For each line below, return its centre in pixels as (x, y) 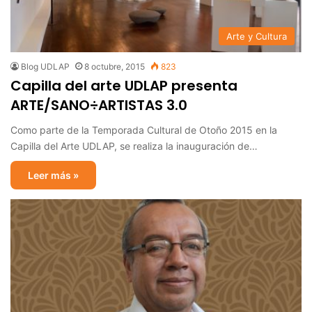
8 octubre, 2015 (115, 67)
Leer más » (53, 175)
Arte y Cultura (257, 37)
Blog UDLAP (45, 67)
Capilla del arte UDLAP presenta (124, 86)
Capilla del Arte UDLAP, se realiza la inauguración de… (134, 146)
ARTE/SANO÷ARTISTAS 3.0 (99, 106)
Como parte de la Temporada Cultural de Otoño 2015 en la (144, 130)
